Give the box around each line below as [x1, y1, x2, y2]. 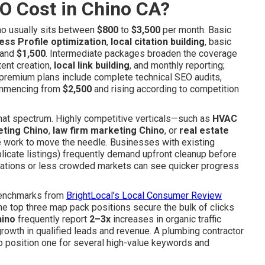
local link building [54, 60, 130, 71]
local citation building [111, 36, 205, 47]
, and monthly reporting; [130, 60, 225, 71]
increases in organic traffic [111, 214, 221, 225]
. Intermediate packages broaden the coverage [46, 48, 237, 59]
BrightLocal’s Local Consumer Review [66, 190, 222, 201]
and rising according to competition [92, 83, 239, 95]
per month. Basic [160, 24, 231, 35]
